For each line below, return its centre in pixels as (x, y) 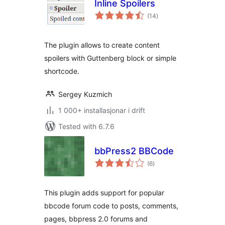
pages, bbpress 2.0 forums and (96, 219)
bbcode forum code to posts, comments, (111, 206)
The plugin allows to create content (102, 45)
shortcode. (62, 71)
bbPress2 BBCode (134, 151)
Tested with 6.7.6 (86, 126)
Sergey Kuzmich (85, 94)
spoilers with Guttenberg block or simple (110, 58)
